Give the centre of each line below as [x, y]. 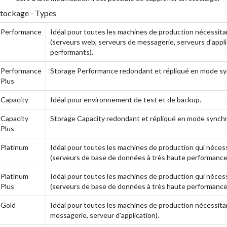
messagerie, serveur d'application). [104, 215]
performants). [71, 52]
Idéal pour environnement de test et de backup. [125, 100]
